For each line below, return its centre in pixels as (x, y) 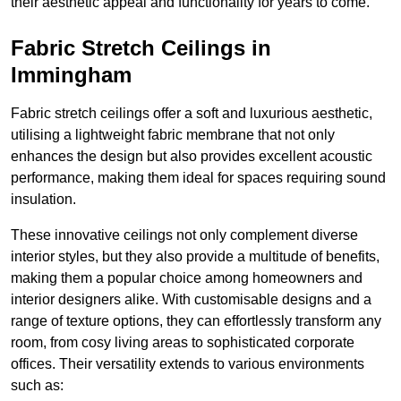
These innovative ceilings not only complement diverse (184, 235)
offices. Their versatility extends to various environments (188, 364)
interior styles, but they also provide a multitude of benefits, (195, 257)
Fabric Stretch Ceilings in (141, 48)
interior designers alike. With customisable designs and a (191, 300)
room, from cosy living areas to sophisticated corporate (183, 343)
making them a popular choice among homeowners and (187, 278)
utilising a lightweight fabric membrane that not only (173, 135)
